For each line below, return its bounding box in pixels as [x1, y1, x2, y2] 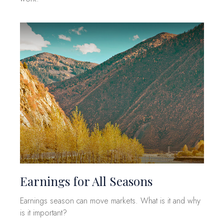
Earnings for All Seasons [20, 172, 152, 189]
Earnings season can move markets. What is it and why [20, 194, 200, 206]
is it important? [20, 206, 67, 218]
